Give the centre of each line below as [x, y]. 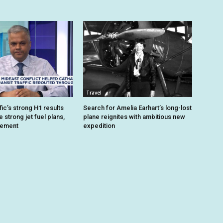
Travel [94, 92]
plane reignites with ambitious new [134, 116]
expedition [99, 125]
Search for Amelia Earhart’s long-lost [138, 108]
